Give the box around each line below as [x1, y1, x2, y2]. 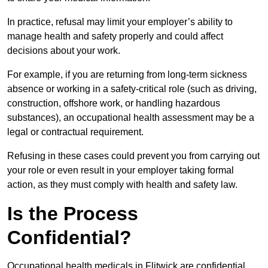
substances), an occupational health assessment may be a [7, 112, 254, 123]
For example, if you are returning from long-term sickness [7, 69, 247, 80]
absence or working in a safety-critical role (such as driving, [7, 84, 257, 95]
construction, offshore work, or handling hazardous [7, 98, 220, 109]
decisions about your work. [7, 45, 120, 56]
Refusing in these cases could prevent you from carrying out [7, 151, 260, 162]
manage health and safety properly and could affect [7, 31, 223, 42]
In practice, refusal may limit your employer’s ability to [7, 17, 233, 28]
